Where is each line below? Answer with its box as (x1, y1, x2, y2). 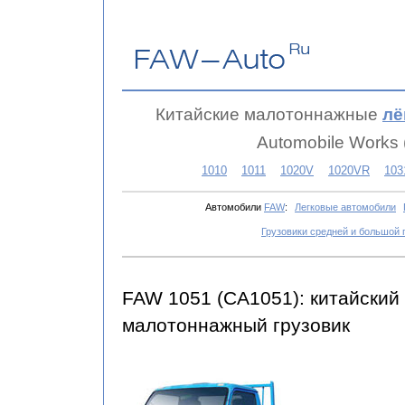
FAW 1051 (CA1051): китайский (122, 287, 400, 309)
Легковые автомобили (295, 202, 396, 212)
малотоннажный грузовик (122, 315, 350, 336)
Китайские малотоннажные (155, 104, 382, 124)
